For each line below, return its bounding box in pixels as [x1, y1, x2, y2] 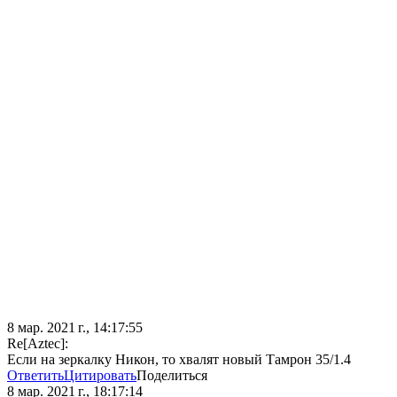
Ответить [7, 368, 64, 384]
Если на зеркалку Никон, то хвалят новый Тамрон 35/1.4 [7, 352, 351, 368]
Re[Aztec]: [7, 336, 68, 352]
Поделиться [136, 368, 207, 384]
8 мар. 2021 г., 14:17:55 [7, 320, 143, 336]
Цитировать [64, 368, 136, 384]
